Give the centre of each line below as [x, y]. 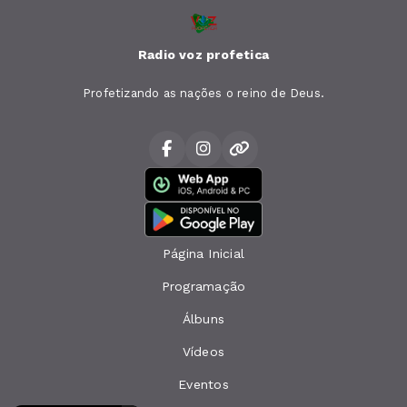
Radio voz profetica [203, 54]
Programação [203, 287]
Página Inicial [203, 254]
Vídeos [203, 352]
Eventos [203, 385]
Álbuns [203, 319]
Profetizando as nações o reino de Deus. [203, 93]
